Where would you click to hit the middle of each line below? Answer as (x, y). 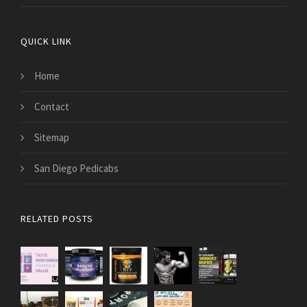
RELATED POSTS (57, 219)
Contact (52, 107)
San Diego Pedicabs (76, 168)
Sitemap (52, 137)
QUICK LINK (46, 41)
